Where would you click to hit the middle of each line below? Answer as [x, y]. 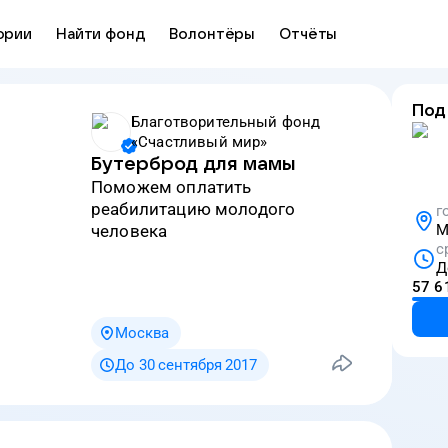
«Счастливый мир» [199, 142]
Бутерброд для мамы [193, 164]
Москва [142, 333]
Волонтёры [212, 34]
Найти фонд [100, 34]
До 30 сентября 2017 [186, 365]
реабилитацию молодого [193, 209]
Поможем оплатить [97, 187]
